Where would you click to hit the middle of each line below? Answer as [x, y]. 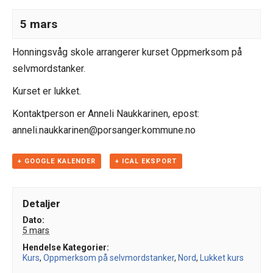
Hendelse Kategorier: [66, 248]
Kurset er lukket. [47, 91]
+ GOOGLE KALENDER [57, 161]
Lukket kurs [222, 258]
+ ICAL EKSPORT [146, 161]
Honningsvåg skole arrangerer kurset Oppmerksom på [127, 52]
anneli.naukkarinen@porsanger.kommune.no [104, 130]
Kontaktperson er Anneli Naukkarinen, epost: [106, 114]
